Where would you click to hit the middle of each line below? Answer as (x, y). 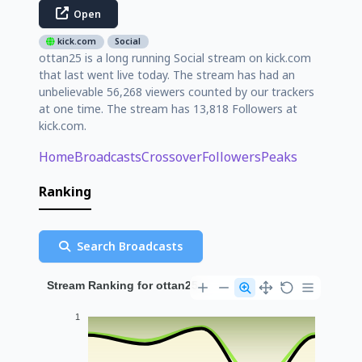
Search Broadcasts (128, 246)
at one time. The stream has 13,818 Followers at (168, 108)
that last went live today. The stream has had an (167, 74)
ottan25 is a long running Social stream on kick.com (175, 57)
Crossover (172, 156)
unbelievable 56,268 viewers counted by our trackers (177, 91)
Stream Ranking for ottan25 (122, 285)
